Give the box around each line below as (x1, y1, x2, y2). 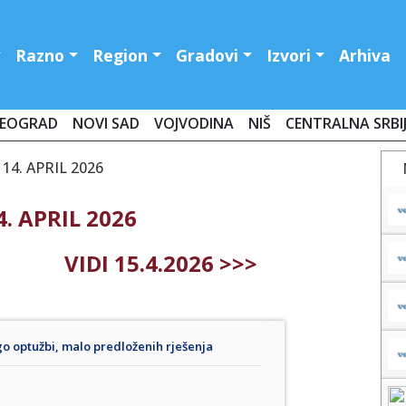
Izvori (266, 43, 312, 66)
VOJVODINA (153, 113, 234, 134)
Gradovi (176, 43, 239, 66)
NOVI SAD (72, 113, 140, 134)
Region (92, 43, 149, 66)
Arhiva (339, 43, 391, 66)
